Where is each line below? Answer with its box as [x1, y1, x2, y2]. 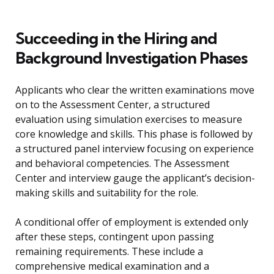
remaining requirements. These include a [15, 245, 203, 259]
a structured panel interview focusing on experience [15, 142, 254, 156]
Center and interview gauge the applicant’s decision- [15, 171, 255, 185]
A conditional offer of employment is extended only [15, 215, 248, 229]
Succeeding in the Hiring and [15, 28, 217, 49]
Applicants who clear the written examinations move [15, 83, 254, 97]
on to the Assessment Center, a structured [15, 98, 210, 112]
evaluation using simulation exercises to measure [15, 113, 242, 127]
